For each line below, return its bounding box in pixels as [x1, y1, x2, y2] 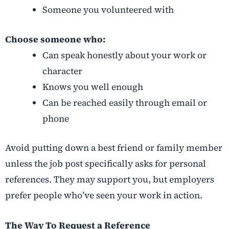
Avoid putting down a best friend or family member [5, 141, 222, 154]
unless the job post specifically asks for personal [5, 157, 206, 170]
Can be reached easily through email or [42, 96, 207, 109]
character [42, 64, 82, 77]
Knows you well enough [42, 80, 143, 93]
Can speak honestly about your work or [42, 49, 207, 61]
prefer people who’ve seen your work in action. [5, 189, 202, 201]
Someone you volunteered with [42, 4, 174, 16]
